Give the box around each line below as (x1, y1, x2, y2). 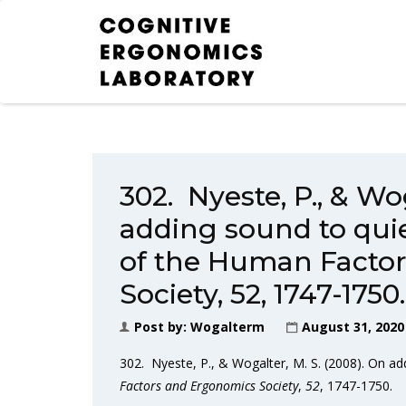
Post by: (134, 318, 190, 335)
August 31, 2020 (302, 318, 404, 335)
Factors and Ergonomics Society (120, 377, 298, 394)
